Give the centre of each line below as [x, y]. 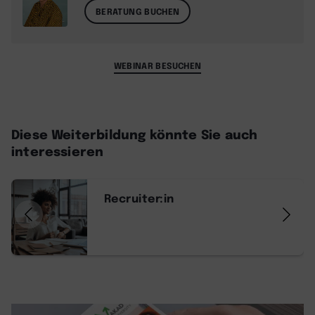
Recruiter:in [139, 198]
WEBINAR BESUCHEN [157, 66]
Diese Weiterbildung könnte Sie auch [135, 134]
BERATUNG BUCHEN [138, 12]
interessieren [58, 151]
